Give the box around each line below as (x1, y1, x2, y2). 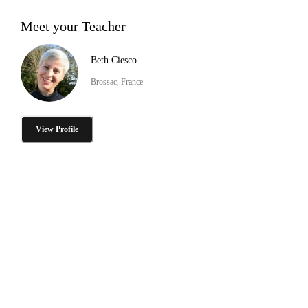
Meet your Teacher (21, 18, 126, 34)
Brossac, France (91, 76, 143, 87)
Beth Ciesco (91, 54, 137, 65)
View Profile (36, 124, 78, 134)
